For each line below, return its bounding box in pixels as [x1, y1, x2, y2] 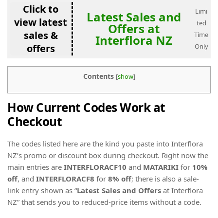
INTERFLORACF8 [36, 173, 94, 183]
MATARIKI [143, 162, 179, 172]
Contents [83, 72, 114, 81]
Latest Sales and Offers [77, 185, 161, 195]
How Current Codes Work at [7, 99, 165, 116]
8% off [108, 173, 131, 183]
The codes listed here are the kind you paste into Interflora [7, 138, 203, 148]
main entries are [7, 162, 64, 172]
